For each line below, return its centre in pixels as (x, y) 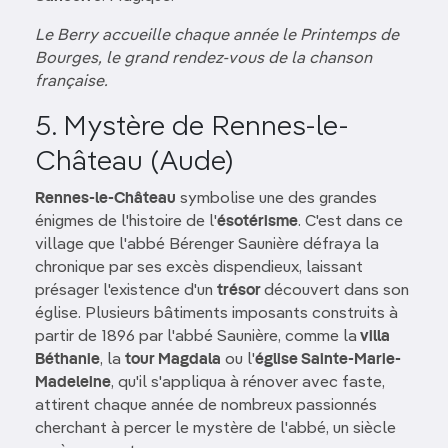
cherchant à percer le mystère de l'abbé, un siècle (215, 429)
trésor (240, 291)
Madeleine (73, 383)
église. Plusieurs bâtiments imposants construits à (216, 314)
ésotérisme (257, 222)
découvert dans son (336, 291)
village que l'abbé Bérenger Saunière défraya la (207, 245)
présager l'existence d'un (126, 291)
